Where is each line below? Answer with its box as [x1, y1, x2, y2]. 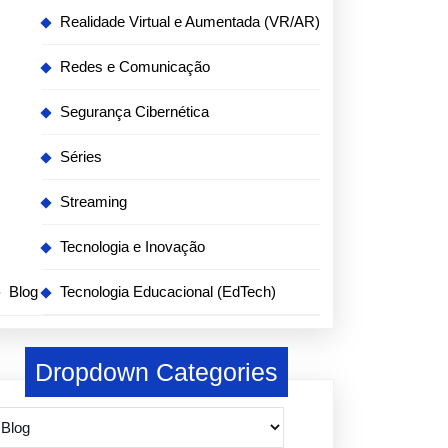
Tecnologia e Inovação [60, 238, 205, 255]
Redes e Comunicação [60, 58, 210, 75]
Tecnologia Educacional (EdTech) [60, 283, 276, 300]
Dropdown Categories [34, 358, 278, 386]
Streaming [60, 193, 127, 210]
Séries [60, 148, 102, 165]
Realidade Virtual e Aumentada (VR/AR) [60, 13, 320, 30]
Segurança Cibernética [60, 103, 209, 120]
